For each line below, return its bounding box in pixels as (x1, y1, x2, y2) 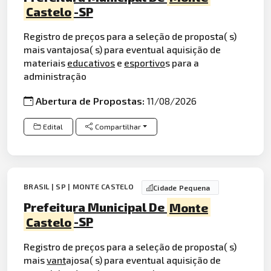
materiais (24, 57, 68, 69)
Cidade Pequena (153, 183, 211, 192)
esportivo (124, 57, 166, 69)
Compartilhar (94, 122, 141, 131)
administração (24, 70, 87, 82)
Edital (43, 122, 64, 131)
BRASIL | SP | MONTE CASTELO (24, 182, 136, 191)
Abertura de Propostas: (36, 95, 148, 107)
